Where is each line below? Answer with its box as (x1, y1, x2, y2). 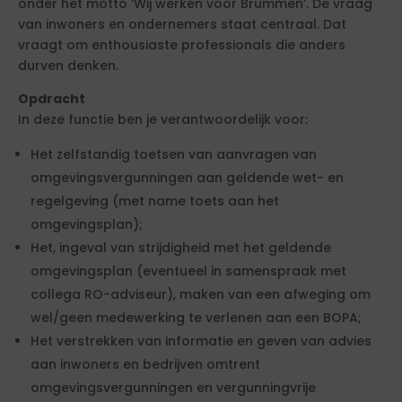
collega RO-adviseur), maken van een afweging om (31, 285, 371, 303)
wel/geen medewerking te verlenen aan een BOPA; (31, 309, 362, 327)
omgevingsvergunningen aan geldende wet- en (31, 169, 344, 187)
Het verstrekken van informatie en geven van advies (31, 332, 371, 350)
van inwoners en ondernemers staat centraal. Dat (18, 15, 346, 33)
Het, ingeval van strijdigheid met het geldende (31, 239, 331, 257)
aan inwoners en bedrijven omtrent (31, 355, 260, 373)
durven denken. (18, 57, 118, 74)
